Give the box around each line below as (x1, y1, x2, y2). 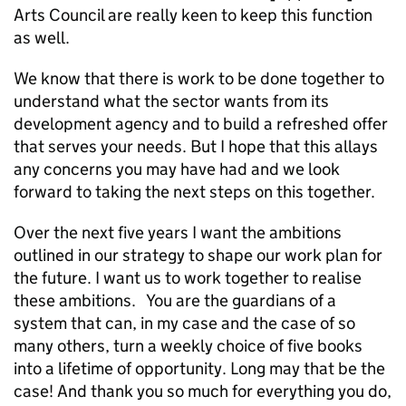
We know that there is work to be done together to (14, 68, 384, 89)
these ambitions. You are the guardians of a (14, 290, 336, 311)
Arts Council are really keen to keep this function (14, 5, 372, 25)
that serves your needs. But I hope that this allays (14, 136, 378, 157)
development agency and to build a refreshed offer (14, 113, 388, 134)
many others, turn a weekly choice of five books (14, 335, 362, 356)
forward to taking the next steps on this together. (14, 181, 375, 202)
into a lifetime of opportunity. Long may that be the (14, 358, 385, 379)
